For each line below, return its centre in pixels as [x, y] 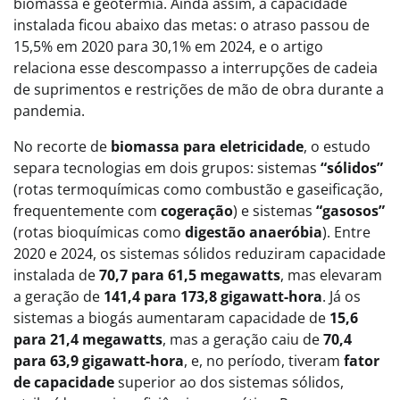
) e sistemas [275, 211]
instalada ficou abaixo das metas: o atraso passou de [192, 25]
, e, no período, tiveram [264, 361]
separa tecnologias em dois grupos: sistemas [167, 168]
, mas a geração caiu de [243, 339]
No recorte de [62, 146]
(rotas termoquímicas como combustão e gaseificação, [198, 189]
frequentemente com [87, 211]
